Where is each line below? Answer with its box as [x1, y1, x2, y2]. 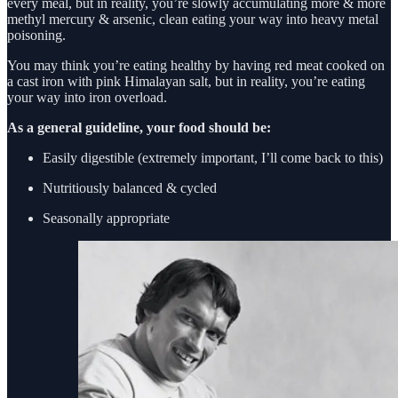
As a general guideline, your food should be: [7, 119, 271, 135]
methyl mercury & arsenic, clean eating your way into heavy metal [7, 11, 378, 27]
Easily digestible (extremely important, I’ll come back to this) [43, 149, 383, 165]
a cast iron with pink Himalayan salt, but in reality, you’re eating [7, 73, 365, 89]
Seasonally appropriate [43, 210, 170, 226]
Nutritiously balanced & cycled [43, 179, 217, 195]
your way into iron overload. [7, 89, 167, 105]
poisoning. [7, 27, 66, 43]
